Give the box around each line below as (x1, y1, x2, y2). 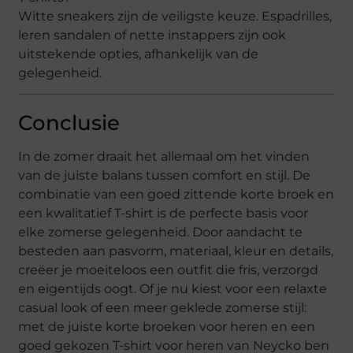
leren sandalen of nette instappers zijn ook (18, 27, 287, 43)
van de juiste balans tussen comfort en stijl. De (18, 167, 311, 183)
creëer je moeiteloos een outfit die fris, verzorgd (18, 262, 319, 277)
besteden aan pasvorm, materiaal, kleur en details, (18, 243, 334, 258)
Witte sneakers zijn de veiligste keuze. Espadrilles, (18, 8, 333, 24)
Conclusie (18, 110, 121, 136)
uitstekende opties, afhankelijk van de (18, 46, 259, 61)
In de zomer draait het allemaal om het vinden (18, 148, 310, 164)
